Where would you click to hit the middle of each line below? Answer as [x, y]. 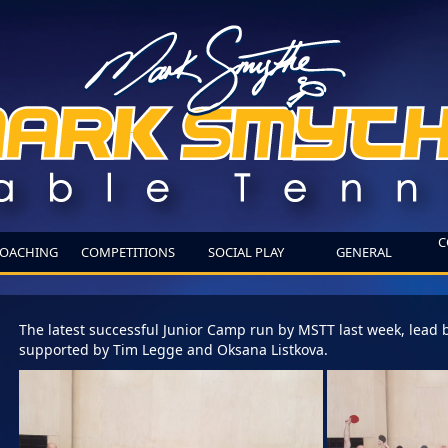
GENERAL [363, 252]
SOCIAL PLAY [245, 252]
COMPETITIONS [127, 252]
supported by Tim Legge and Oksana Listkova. [175, 349]
